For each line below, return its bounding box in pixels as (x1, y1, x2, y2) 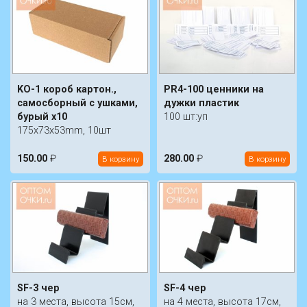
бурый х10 (17, 110, 67, 123)
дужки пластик (164, 97, 239, 109)
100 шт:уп (164, 110, 208, 123)
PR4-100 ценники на (164, 83, 264, 95)
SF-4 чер (164, 282, 206, 295)
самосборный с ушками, (17, 97, 138, 109)
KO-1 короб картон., (17, 83, 116, 95)
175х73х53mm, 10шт (17, 124, 111, 136)
